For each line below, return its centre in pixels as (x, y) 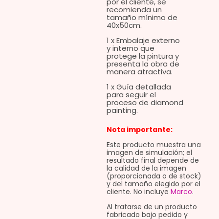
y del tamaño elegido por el (153, 184)
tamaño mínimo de (142, 18)
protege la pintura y (142, 56)
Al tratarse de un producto (152, 207)
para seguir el (131, 95)
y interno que (130, 48)
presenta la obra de (143, 64)
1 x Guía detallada (139, 87)
